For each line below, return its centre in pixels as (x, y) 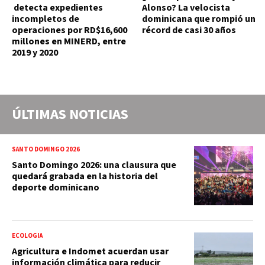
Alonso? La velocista (186, 8)
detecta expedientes (57, 8)
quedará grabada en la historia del (85, 176)
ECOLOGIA (27, 235)
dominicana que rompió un (199, 19)
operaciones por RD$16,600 (70, 30)
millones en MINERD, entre (69, 42)
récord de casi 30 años (189, 30)
